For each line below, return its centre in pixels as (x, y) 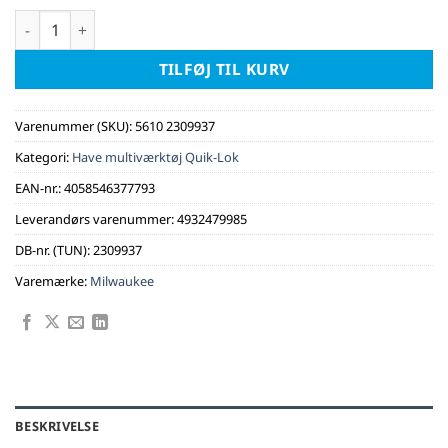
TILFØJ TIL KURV (224, 69)
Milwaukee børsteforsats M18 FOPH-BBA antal (180, 21)
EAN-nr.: (39, 188)
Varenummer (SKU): (75, 126)
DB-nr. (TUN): (54, 250)
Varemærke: (52, 281)
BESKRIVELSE (57, 425)
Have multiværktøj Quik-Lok (155, 157)
